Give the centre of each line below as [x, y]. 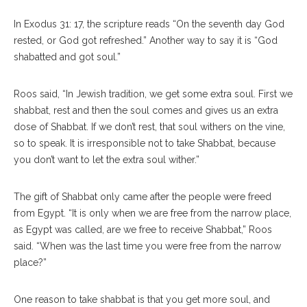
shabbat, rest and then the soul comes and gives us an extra [146, 110]
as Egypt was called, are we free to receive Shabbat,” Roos [143, 229]
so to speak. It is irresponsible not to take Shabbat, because [145, 143]
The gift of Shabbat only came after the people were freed [143, 196]
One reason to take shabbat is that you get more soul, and [142, 299]
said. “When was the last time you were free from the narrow [147, 246]
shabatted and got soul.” [67, 57]
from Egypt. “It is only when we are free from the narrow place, [152, 213]
